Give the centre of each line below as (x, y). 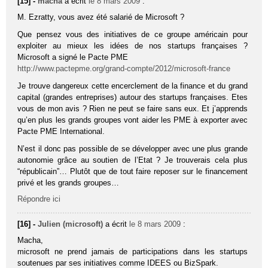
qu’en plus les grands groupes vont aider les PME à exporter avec (133, 120)
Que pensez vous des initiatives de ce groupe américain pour (133, 35)
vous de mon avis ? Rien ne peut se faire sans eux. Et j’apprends (133, 109)
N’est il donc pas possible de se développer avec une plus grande (133, 149)
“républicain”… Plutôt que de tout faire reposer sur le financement (133, 172)
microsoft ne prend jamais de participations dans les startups (133, 252)
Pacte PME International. (61, 132)
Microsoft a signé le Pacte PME (73, 57)
